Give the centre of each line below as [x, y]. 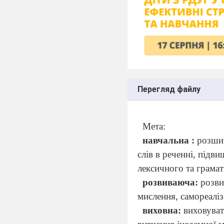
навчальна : [168, 140]
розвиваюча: [170, 182]
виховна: [161, 210]
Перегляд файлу [169, 89]
